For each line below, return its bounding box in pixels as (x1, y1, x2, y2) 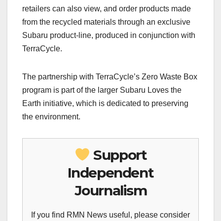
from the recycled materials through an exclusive (22, 18, 190, 27)
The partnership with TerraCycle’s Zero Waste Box (22, 73, 197, 81)
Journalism (74, 182, 147, 199)
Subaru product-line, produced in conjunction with (22, 31, 195, 40)
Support (90, 147, 147, 164)
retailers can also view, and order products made (22, 4, 191, 13)
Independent (67, 164, 154, 182)
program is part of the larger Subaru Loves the (22, 86, 182, 95)
